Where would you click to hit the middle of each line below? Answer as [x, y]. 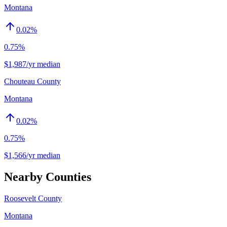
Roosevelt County [33, 198]
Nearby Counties [48, 177]
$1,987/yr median [32, 64]
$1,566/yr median [32, 155]
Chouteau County [32, 81]
